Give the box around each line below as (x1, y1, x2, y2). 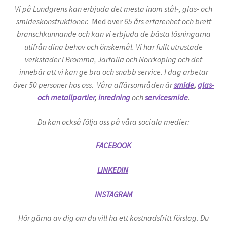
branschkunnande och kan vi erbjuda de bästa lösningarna (16, 29, 211, 40)
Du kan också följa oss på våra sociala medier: (37, 116, 190, 127)
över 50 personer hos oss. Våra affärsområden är (13, 80, 174, 90)
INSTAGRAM (95, 188, 132, 199)
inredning (98, 92, 130, 103)
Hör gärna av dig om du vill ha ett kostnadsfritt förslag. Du (18, 213, 209, 223)
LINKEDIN (97, 165, 128, 175)
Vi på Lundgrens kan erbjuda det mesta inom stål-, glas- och (15, 4, 212, 14)
